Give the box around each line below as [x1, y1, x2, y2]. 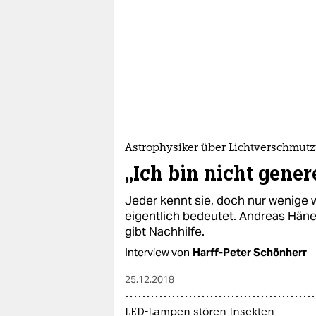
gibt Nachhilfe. [125, 224, 205, 240]
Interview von [125, 245, 190, 260]
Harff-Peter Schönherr [193, 245, 307, 260]
